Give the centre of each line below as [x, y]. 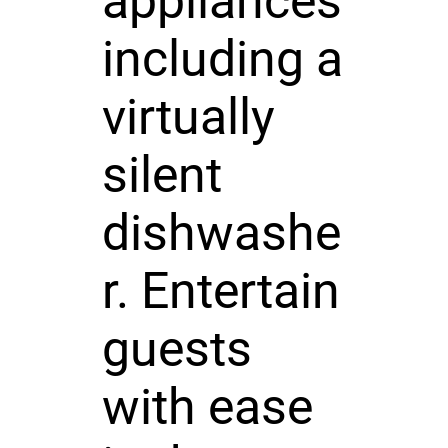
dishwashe [221, 232]
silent [161, 174]
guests [176, 348]
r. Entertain [220, 290]
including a [222, 58]
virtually [188, 116]
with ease [207, 406]
